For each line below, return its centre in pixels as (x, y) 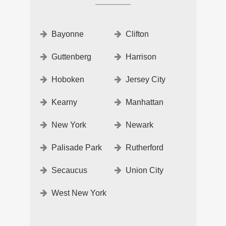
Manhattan (145, 102)
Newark (139, 125)
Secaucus (69, 171)
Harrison (141, 57)
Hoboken (68, 80)
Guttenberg (71, 57)
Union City (145, 171)
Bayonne (68, 34)
